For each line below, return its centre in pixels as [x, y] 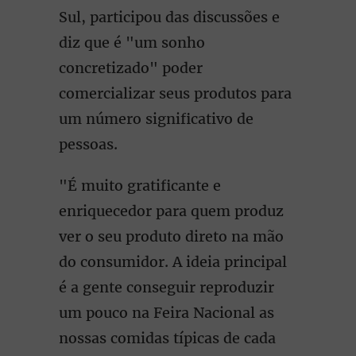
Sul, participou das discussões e [169, 17]
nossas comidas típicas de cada [167, 338]
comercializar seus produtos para [175, 93]
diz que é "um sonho [132, 43]
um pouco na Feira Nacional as [166, 313]
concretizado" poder [131, 68]
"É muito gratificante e [140, 186]
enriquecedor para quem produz [171, 211]
